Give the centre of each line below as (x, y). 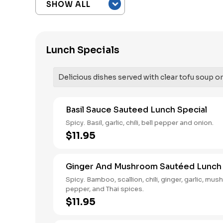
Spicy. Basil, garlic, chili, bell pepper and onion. (140, 123)
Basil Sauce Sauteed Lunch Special (136, 110)
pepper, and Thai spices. (105, 189)
